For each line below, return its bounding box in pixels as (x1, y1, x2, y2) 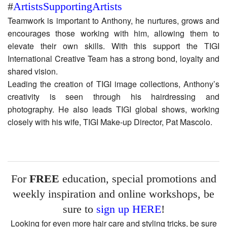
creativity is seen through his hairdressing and (8, 91, 219, 103)
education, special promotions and (59, 172, 216, 185)
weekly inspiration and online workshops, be (13, 187, 214, 201)
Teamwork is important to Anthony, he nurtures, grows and (8, 15, 219, 27)
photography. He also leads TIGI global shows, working (8, 103, 219, 116)
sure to (62, 203, 96, 216)
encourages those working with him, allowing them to (8, 27, 219, 40)
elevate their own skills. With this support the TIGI (8, 40, 219, 52)
